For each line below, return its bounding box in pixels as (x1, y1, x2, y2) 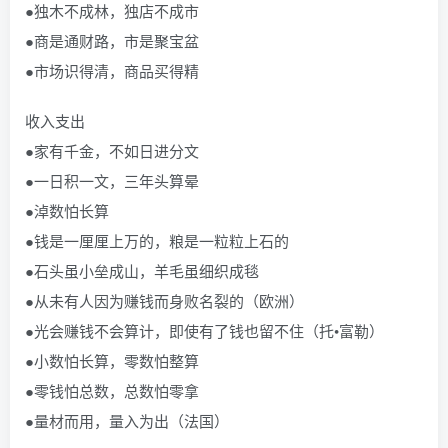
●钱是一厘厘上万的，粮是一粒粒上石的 (25, 230, 289, 251)
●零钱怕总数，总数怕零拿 (25, 380, 199, 401)
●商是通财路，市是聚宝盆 (25, 30, 199, 51)
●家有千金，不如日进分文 (25, 140, 199, 161)
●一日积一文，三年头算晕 (25, 170, 199, 191)
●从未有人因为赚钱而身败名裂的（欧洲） (25, 290, 304, 311)
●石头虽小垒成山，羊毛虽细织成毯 (25, 260, 259, 281)
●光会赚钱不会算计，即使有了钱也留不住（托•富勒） (25, 320, 384, 341)
